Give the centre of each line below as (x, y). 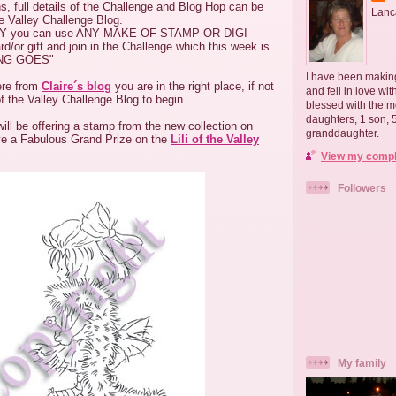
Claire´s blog (76, 86)
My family (362, 362)
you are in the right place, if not (193, 86)
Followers (362, 188)
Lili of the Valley (215, 139)
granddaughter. (343, 133)
